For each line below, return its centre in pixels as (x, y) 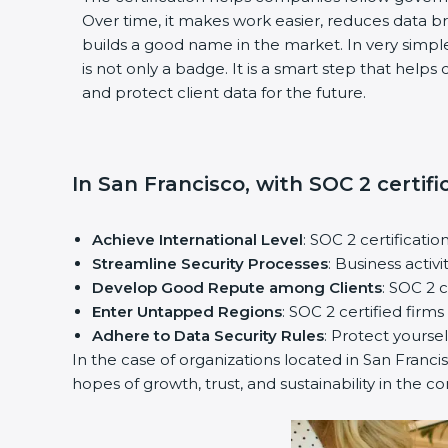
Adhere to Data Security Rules (208, 335)
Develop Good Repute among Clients (237, 287)
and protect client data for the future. (224, 92)
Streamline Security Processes (210, 263)
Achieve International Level (197, 239)
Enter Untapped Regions (187, 311)
